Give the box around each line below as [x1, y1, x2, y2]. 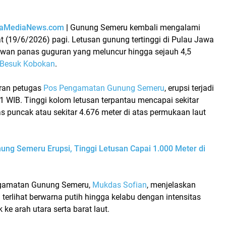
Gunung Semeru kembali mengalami [70, 22, 200, 32]
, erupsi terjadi [164, 83, 214, 93]
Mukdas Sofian [92, 180, 147, 190]
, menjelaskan [147, 180, 196, 190]
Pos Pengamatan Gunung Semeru [43, 83, 164, 93]
